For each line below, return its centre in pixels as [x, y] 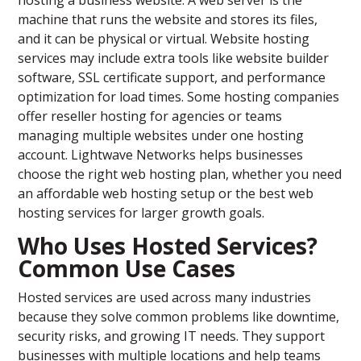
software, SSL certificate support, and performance [172, 78]
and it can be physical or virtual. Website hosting [164, 39]
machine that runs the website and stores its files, [168, 20]
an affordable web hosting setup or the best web [166, 194]
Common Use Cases [127, 269]
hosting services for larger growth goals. [141, 213]
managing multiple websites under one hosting [161, 136]
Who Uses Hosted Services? [168, 246]
